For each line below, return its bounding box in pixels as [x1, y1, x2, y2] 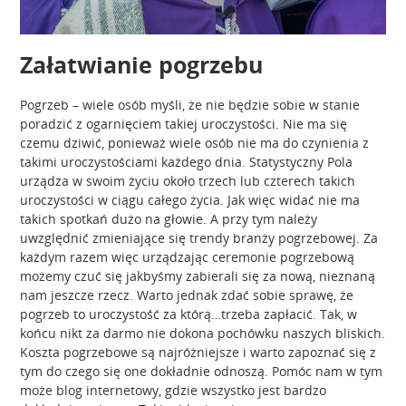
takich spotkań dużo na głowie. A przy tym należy [20, 209, 318, 227]
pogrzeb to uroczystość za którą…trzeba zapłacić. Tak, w [20, 304, 358, 323]
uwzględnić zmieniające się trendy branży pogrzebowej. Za [20, 228, 379, 246]
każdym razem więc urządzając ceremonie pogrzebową [20, 247, 355, 266]
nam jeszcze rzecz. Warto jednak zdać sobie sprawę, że [20, 285, 354, 304]
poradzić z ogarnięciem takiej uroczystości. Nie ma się [20, 114, 348, 132]
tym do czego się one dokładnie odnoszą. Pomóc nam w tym [20, 362, 383, 380]
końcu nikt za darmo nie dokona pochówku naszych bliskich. [20, 324, 386, 342]
